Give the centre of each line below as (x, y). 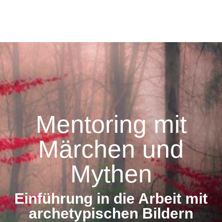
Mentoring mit (111, 124)
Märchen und (111, 149)
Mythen (111, 174)
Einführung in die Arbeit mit (111, 198)
